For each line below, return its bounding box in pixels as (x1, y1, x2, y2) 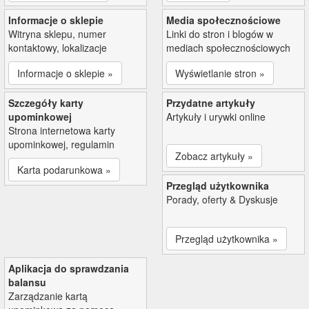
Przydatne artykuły (166, 95, 255, 110)
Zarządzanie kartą (8, 288, 88, 303)
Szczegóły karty (8, 95, 83, 110)
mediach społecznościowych (166, 40, 290, 54)
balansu (8, 275, 46, 289)
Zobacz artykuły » (175, 148, 253, 163)
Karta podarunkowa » (17, 162, 111, 177)
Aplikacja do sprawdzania (8, 261, 129, 275)
